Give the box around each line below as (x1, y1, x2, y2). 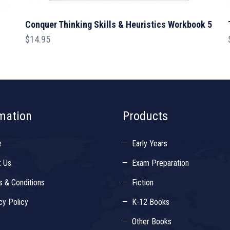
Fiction (132, 178, 154, 188)
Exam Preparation (132, 158, 189, 168)
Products (123, 109, 168, 124)
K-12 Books (132, 197, 169, 207)
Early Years (132, 139, 167, 149)
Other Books (132, 217, 171, 227)
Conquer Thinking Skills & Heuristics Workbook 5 (25, 19, 212, 30)
